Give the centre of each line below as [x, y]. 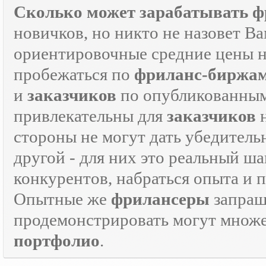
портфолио [57, 240]
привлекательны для [90, 116]
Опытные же [62, 199]
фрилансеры [160, 199]
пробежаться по [74, 74]
